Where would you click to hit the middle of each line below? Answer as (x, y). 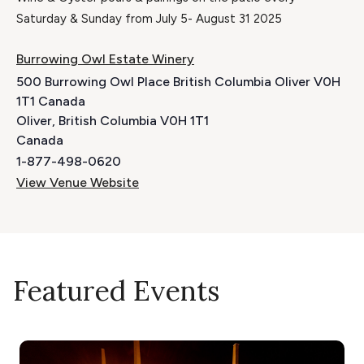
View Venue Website (78, 183)
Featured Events (116, 291)
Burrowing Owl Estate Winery (105, 59)
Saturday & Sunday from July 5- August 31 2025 (149, 19)
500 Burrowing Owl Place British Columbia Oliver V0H (178, 82)
